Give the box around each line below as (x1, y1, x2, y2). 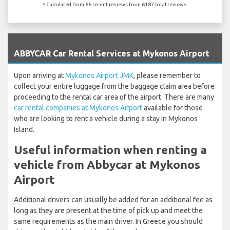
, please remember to (133, 71, 201, 80)
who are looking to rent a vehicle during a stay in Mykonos (14, 114, 198, 123)
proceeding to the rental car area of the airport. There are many (14, 92, 214, 101)
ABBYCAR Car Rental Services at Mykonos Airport (14, 48, 209, 58)
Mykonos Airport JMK (65, 71, 133, 80)
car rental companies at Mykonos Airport (14, 103, 142, 112)
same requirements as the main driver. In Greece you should (14, 217, 203, 225)
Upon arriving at (14, 71, 65, 80)
